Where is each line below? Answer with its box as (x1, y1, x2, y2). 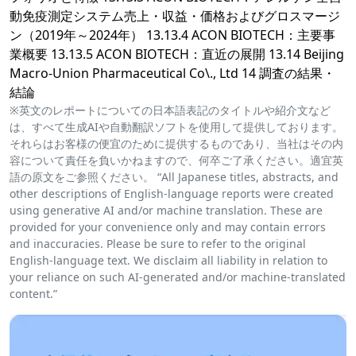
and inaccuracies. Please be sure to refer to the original (10, 236, 306, 252)
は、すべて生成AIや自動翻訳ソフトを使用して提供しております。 (10, 119, 343, 135)
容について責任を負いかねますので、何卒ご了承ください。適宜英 (10, 153, 343, 168)
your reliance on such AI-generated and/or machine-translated (10, 269, 346, 285)
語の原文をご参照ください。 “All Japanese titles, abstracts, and (10, 169, 339, 185)
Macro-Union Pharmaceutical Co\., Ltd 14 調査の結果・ (10, 64, 335, 83)
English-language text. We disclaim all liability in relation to (10, 253, 327, 269)
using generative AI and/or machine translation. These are (10, 203, 323, 219)
